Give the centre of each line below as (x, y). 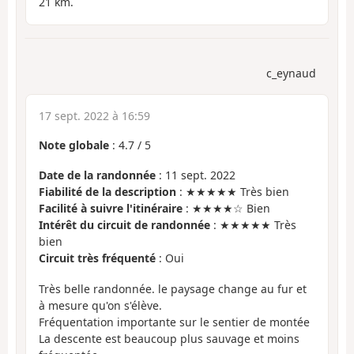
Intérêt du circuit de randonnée (124, 225)
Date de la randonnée (97, 175)
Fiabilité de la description (107, 192)
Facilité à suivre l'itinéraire (111, 209)
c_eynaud (291, 73)
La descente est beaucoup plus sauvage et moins (169, 338)
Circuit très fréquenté (97, 258)
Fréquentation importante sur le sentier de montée (174, 322)
